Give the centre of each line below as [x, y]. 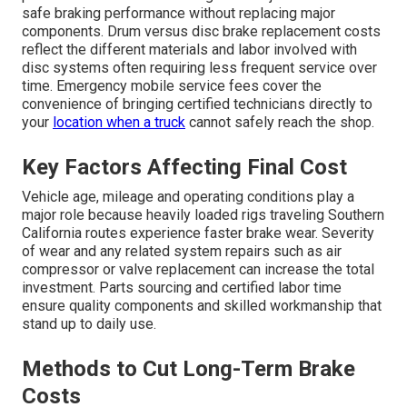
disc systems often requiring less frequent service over [199, 68]
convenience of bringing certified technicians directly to [197, 104]
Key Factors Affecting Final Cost [184, 168]
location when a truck [119, 123]
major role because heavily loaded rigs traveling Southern [203, 215]
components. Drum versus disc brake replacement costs [201, 32]
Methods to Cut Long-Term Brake [189, 369]
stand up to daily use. [89, 324]
